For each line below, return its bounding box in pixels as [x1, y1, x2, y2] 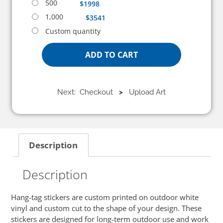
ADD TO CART [85, 49, 138, 61]
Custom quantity [45, 26, 101, 36]
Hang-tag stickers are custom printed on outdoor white [11, 192, 199, 202]
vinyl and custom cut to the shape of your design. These [11, 203, 202, 213]
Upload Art [123, 88, 166, 97]
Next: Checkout [57, 88, 119, 97]
